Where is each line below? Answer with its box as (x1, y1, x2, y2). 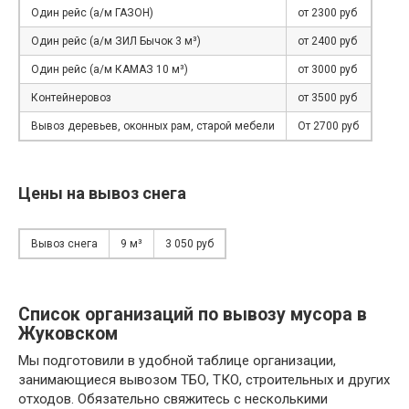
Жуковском (18, 322, 118, 344)
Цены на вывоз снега (18, 184, 186, 204)
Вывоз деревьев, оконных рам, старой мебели (31, 120, 275, 133)
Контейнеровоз (31, 91, 111, 105)
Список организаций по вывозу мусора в (18, 303, 367, 325)
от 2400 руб (298, 35, 357, 48)
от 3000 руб (298, 63, 357, 77)
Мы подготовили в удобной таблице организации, (18, 352, 336, 370)
